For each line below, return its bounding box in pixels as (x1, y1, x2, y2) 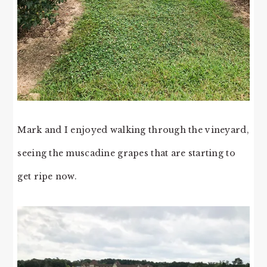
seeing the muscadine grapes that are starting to (17, 147, 235, 159)
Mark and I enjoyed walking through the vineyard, (17, 124, 249, 135)
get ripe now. (17, 170, 77, 182)
